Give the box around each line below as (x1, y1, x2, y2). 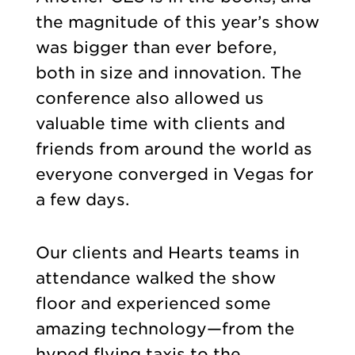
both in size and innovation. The (35, 63, 302, 83)
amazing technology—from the (35, 319, 295, 338)
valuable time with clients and (35, 114, 285, 134)
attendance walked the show (35, 268, 276, 288)
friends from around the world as (35, 139, 312, 159)
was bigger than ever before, (35, 38, 277, 58)
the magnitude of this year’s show (35, 13, 319, 32)
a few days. (35, 190, 129, 210)
